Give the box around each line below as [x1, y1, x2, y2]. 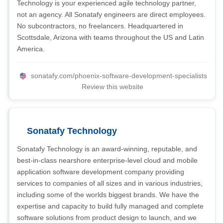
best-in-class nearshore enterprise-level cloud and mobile [17, 156, 198, 164]
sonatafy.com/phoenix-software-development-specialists [30, 72, 207, 80]
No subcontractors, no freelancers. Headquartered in [17, 22, 183, 30]
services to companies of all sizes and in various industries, [17, 179, 203, 187]
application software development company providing [17, 168, 184, 176]
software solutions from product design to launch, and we [17, 214, 197, 222]
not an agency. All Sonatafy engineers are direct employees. [17, 10, 206, 18]
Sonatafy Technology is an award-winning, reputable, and [17, 145, 197, 153]
